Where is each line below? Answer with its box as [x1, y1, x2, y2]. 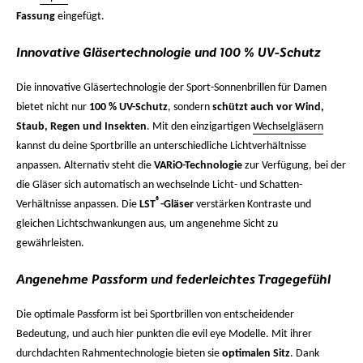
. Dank [290, 348, 319, 360]
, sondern [168, 101, 212, 113]
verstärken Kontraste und [194, 199, 311, 211]
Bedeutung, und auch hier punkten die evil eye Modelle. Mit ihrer [16, 328, 312, 340]
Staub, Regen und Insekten [16, 121, 147, 133]
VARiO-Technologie [154, 160, 242, 172]
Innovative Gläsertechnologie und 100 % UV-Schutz [16, 46, 320, 59]
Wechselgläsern [253, 121, 323, 133]
